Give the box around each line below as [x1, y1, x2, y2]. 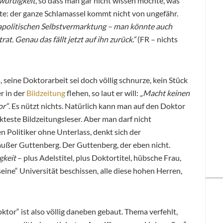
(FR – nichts [136, 34, 178, 44]
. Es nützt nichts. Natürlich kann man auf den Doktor [8, 101, 185, 111]
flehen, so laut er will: [65, 88, 140, 98]
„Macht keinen [140, 88, 190, 98]
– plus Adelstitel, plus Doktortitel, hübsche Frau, [16, 152, 181, 162]
